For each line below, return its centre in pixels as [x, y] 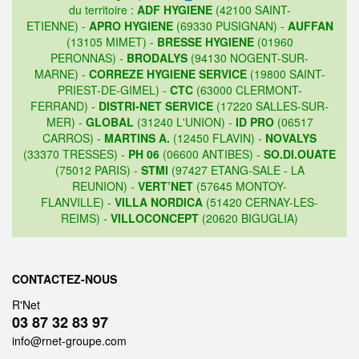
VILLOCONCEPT [155, 218]
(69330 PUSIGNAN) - [230, 26]
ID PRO [254, 122]
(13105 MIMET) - [111, 42]
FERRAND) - [65, 106]
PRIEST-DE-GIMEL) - [113, 90]
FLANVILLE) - [78, 202]
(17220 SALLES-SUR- [271, 106]
